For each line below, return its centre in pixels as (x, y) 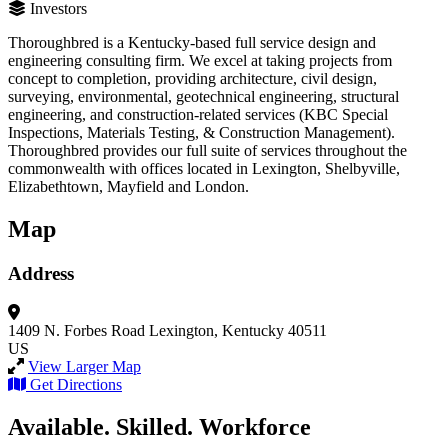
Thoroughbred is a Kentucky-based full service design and (192, 43)
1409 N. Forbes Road (76, 330)
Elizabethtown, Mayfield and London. (128, 187)
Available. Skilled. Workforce (159, 426)
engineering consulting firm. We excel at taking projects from (200, 61)
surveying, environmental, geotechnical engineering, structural (203, 97)
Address (41, 274)
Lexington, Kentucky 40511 (238, 330)
